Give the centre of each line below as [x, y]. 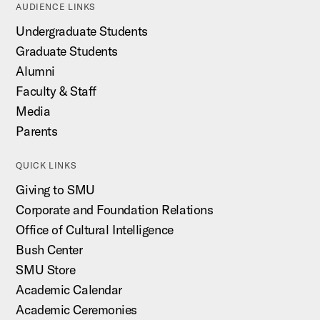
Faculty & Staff [56, 91]
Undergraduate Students [82, 31]
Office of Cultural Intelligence [95, 230]
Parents [37, 131]
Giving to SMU [55, 190]
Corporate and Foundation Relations [115, 210]
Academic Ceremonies [76, 310]
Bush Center [49, 250]
